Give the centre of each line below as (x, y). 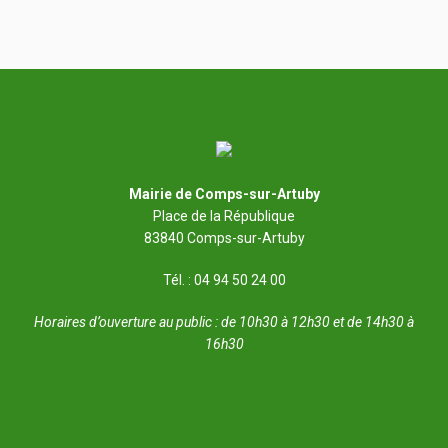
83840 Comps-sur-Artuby (224, 237)
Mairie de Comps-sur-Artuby (224, 193)
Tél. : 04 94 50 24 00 (224, 279)
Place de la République (224, 215)
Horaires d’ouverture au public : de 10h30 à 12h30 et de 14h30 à (224, 321)
